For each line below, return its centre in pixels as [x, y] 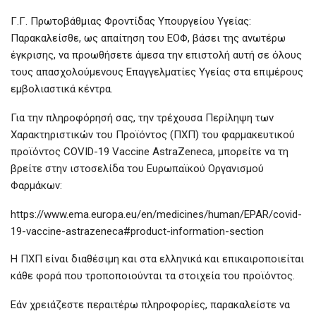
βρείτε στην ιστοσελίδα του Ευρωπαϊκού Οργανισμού [137, 169]
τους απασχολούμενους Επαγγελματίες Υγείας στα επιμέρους [157, 72]
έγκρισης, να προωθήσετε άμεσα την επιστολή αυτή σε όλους [156, 55]
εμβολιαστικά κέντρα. [62, 89]
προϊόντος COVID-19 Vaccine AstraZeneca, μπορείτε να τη [150, 152]
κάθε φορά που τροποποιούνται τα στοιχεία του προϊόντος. [153, 276]
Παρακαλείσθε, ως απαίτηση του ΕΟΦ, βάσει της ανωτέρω [148, 38]
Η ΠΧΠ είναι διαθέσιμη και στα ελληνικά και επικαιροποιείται [157, 259]
